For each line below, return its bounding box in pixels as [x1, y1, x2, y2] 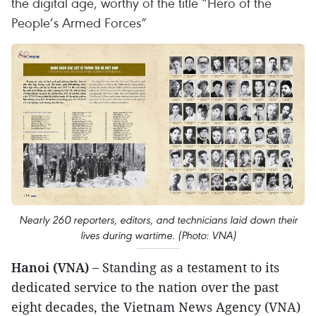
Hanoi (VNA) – [11, 258, 99, 276]
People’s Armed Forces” [11, 13, 147, 31]
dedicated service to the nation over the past [11, 278, 279, 296]
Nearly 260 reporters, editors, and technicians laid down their [18, 212, 298, 226]
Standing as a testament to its [99, 258, 279, 276]
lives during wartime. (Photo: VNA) [80, 228, 236, 242]
